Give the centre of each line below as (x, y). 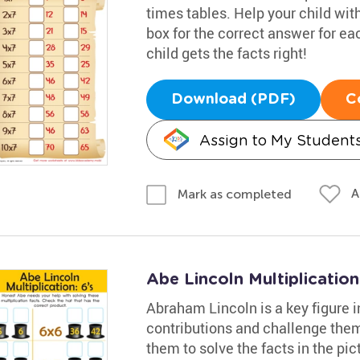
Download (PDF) (233, 100)
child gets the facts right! (226, 53)
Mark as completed (234, 194)
